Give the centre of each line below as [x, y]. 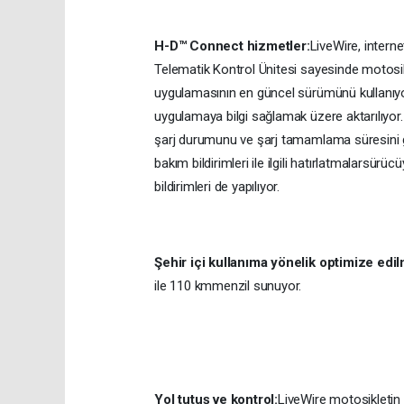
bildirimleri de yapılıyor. [217, 187]
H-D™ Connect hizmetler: [232, 46]
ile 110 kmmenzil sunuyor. [228, 286]
